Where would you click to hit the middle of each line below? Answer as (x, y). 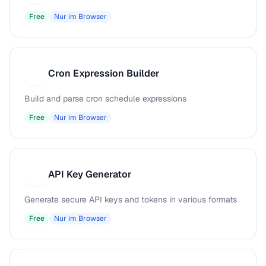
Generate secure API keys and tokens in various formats (131, 199)
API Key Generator (90, 174)
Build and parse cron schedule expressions (105, 99)
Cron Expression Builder (104, 73)
